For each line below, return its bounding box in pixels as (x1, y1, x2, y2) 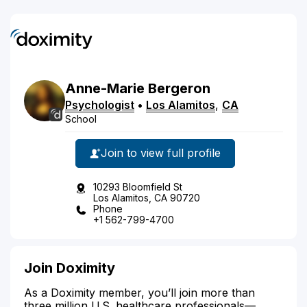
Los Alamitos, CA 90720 (93, 191, 200, 204)
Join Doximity (24, 259, 115, 276)
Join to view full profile (101, 146, 221, 160)
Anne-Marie (65, 79, 145, 97)
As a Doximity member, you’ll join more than (24, 285, 255, 299)
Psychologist (65, 97, 134, 112)
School (65, 112, 97, 125)
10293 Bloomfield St (93, 180, 182, 193)
